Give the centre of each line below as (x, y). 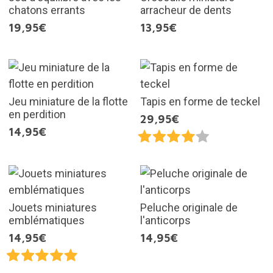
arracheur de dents (186, 10)
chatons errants (47, 10)
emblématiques (46, 220)
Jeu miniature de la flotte (68, 101)
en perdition (37, 114)
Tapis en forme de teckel (200, 101)
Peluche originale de (189, 207)
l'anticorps (165, 220)
